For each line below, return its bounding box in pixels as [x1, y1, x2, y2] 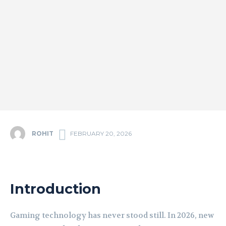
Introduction [10, 181, 101, 198]
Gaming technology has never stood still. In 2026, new [10, 210, 214, 221]
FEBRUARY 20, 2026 [70, 130, 132, 138]
